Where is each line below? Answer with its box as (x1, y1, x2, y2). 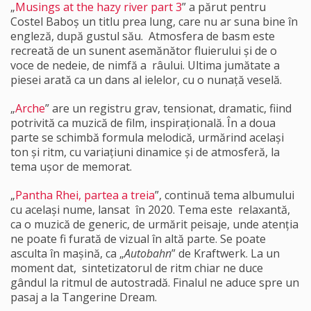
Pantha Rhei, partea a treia (15, 187, 155, 203)
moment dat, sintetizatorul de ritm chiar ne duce (10, 260, 263, 276)
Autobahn (124, 246, 171, 261)
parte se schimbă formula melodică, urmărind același (10, 130, 284, 145)
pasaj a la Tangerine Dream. (10, 289, 157, 305)
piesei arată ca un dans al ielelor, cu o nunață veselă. (10, 72, 282, 87)
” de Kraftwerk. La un (171, 246, 280, 261)
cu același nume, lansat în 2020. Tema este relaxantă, (10, 202, 290, 217)
